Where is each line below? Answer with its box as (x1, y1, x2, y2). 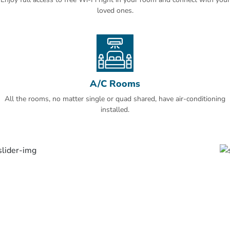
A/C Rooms (90, 78, 140, 90)
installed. (101, 105, 129, 115)
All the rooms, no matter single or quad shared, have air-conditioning (5, 94, 225, 104)
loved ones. (97, 6, 133, 16)
